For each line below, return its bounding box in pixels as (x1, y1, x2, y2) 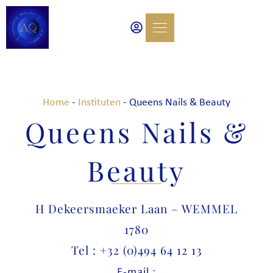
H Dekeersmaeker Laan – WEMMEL (35, 200, 238, 216)
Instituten (78, 94, 121, 109)
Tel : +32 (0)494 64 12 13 (71, 242, 202, 258)
